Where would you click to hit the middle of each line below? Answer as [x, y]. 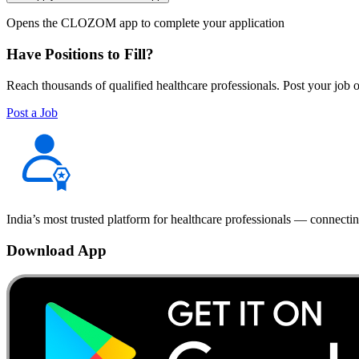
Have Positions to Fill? [80, 54]
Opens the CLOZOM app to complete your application [145, 23]
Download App [56, 250]
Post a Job [32, 112]
